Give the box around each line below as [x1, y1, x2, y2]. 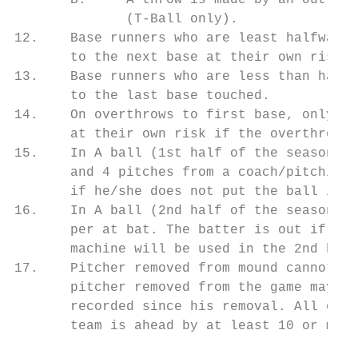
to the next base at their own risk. [14, 50, 350, 65]
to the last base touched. [14, 89, 270, 103]
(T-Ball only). [14, 12, 238, 26]
